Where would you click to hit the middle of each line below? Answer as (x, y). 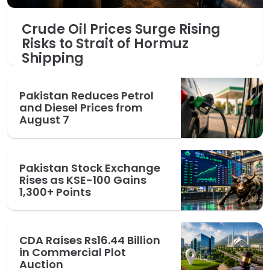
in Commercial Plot (73, 253)
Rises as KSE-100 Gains (83, 180)
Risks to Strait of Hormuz (105, 44)
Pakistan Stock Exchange (90, 168)
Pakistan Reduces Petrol (86, 96)
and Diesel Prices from (81, 108)
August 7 (44, 120)
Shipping (53, 58)
